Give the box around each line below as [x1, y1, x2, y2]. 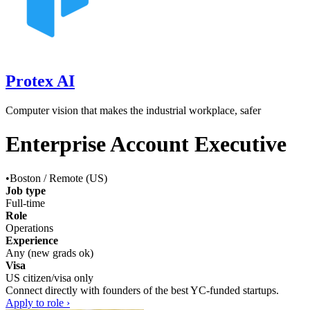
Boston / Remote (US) [10, 172, 107, 184]
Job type [6, 184, 46, 197]
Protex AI [6, 71, 75, 90]
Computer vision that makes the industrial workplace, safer [6, 104, 261, 116]
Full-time [6, 197, 45, 209]
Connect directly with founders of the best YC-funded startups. [6, 284, 279, 296]
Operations [6, 221, 53, 234]
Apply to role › [6, 296, 70, 309]
